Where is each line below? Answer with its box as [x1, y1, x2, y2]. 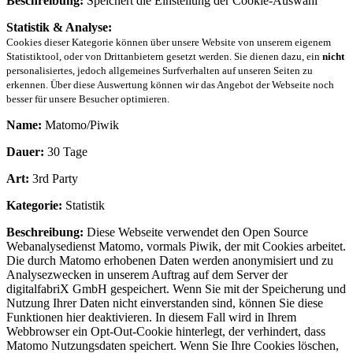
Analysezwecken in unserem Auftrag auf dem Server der [6, 267, 288, 281]
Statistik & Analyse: [6, 20, 112, 34]
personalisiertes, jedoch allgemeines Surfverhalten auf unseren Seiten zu [6, 64, 313, 76]
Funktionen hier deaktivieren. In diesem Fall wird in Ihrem [6, 310, 296, 324]
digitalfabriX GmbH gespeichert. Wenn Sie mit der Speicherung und [6, 281, 346, 295]
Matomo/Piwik [42, 117, 119, 132]
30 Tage [44, 144, 87, 158]
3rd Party [29, 171, 78, 185]
